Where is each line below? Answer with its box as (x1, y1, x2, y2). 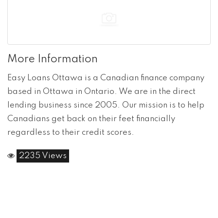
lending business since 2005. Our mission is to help (7, 101, 204, 109)
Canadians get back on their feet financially (7, 114, 175, 123)
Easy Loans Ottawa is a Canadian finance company (7, 73, 204, 82)
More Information (7, 54, 98, 65)
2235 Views (19, 151, 67, 160)
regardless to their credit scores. (7, 128, 134, 137)
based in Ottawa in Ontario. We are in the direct (7, 87, 196, 96)
